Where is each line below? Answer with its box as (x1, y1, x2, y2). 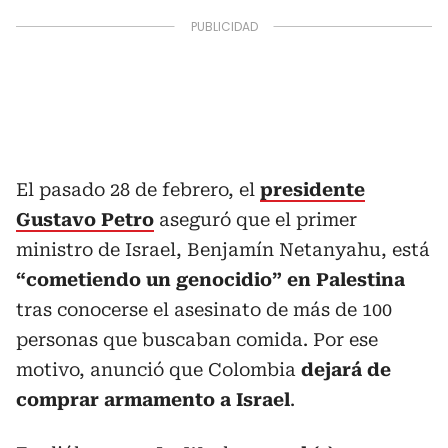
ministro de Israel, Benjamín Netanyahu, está (16, 238, 430, 260)
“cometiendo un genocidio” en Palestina (16, 268, 405, 290)
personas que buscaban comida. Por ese (16, 328, 378, 350)
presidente (260, 178, 365, 200)
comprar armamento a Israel (16, 388, 290, 410)
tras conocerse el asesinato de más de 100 (16, 298, 392, 320)
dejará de (301, 358, 391, 380)
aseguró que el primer (154, 208, 357, 230)
